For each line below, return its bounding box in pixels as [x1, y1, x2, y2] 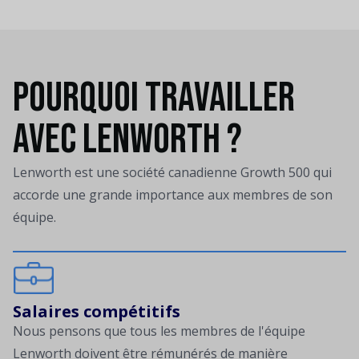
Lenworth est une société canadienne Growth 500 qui [13, 163, 332, 182]
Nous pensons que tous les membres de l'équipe [13, 322, 305, 341]
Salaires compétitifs [13, 301, 180, 323]
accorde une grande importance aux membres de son [13, 186, 333, 204]
